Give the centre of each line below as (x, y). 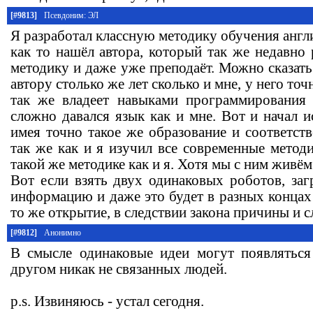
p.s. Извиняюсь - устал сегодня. (107, 301)
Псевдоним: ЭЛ (71, 15)
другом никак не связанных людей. (119, 269)
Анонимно (63, 232)
